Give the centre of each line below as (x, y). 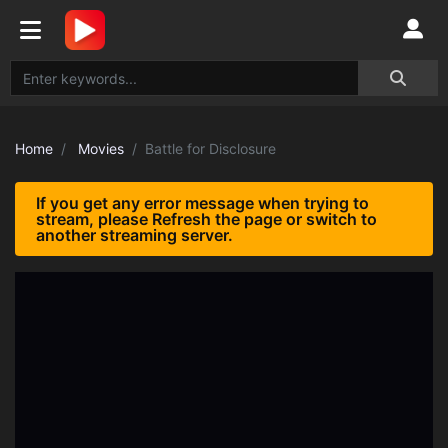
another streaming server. (134, 235)
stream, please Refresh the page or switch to (206, 219)
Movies (101, 148)
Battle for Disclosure (210, 148)
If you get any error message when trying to (202, 203)
